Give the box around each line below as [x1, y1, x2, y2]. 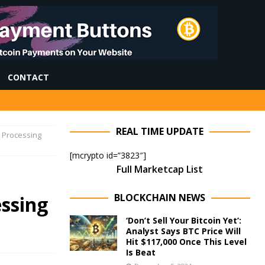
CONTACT [8, 72, 49, 83]
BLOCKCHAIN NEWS [114, 191, 206, 204]
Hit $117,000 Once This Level [125, 236, 247, 247]
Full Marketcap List [117, 163, 203, 176]
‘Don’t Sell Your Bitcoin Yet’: [125, 215, 241, 226]
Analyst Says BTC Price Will [125, 225, 241, 237]
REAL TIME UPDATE [116, 125, 204, 138]
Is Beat [125, 247, 156, 258]
